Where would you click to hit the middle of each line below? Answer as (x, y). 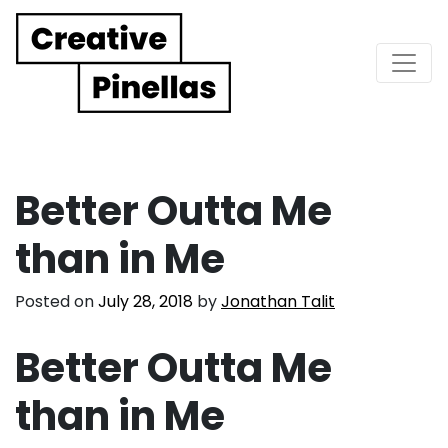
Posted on (56, 301)
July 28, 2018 (145, 301)
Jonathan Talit (278, 301)
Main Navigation (152, 80)
